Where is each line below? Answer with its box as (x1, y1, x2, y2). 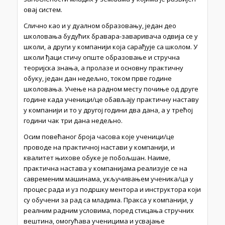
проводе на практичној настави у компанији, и (23, 143, 175, 152)
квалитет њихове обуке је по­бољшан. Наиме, (23, 153, 170, 163)
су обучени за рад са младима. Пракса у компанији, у (23, 195, 193, 205)
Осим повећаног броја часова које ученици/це (23, 132, 174, 142)
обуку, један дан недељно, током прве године (23, 74, 172, 83)
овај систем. (23, 5, 62, 15)
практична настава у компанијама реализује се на (23, 164, 187, 173)
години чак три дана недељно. (23, 116, 123, 126)
